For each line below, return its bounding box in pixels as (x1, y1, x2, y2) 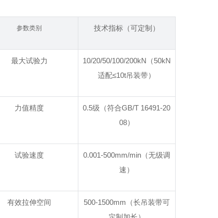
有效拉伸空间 (7, 198, 52, 206)
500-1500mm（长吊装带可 (83, 198, 170, 206)
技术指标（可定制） (93, 24, 160, 32)
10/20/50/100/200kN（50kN (82, 56, 171, 65)
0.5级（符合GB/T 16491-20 (83, 104, 171, 112)
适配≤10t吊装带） (98, 71, 156, 79)
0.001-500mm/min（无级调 (83, 151, 170, 159)
